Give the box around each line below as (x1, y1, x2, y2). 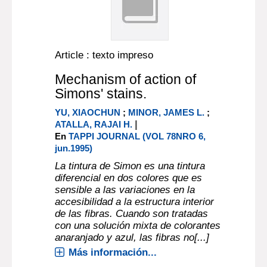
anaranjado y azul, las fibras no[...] (55, 232, 210, 243)
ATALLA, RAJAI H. (55, 119, 133, 129)
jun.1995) (55, 143, 93, 153)
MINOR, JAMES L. (128, 107, 205, 117)
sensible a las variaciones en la (55, 184, 195, 195)
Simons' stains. (55, 86, 147, 101)
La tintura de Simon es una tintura (55, 160, 206, 172)
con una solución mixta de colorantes (55, 220, 221, 231)
